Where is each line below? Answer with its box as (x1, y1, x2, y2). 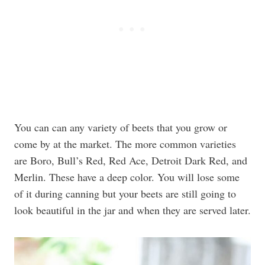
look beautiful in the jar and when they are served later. (14, 203, 251, 217)
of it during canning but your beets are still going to (14, 186, 236, 201)
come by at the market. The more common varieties (14, 137, 236, 151)
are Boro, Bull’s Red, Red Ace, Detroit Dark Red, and (14, 153, 247, 167)
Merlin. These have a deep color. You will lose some (14, 170, 240, 184)
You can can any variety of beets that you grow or (14, 120, 227, 134)
